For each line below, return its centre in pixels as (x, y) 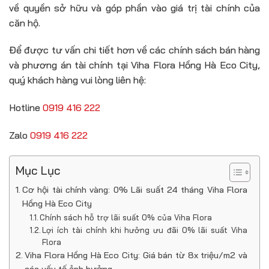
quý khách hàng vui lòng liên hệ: (77, 80)
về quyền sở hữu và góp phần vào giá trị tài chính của (134, 8)
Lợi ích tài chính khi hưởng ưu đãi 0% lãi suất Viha (145, 230)
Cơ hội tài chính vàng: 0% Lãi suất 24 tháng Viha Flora (134, 189)
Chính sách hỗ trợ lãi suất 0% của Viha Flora (126, 217)
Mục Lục (38, 170)
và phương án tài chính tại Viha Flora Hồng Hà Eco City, (134, 65)
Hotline (26, 108)
